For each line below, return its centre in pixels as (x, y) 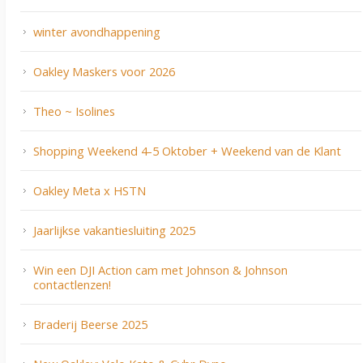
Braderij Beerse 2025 (90, 325)
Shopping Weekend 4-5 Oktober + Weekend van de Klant (187, 151)
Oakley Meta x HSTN (90, 191)
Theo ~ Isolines (74, 111)
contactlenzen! (72, 285)
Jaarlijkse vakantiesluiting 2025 (114, 231)
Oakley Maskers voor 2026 (104, 72)
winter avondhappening (97, 32)
